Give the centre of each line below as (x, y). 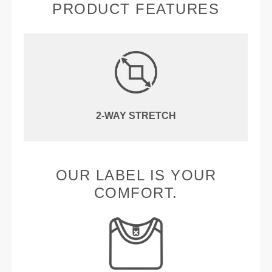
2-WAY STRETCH (136, 116)
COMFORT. (136, 193)
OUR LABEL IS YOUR (136, 175)
